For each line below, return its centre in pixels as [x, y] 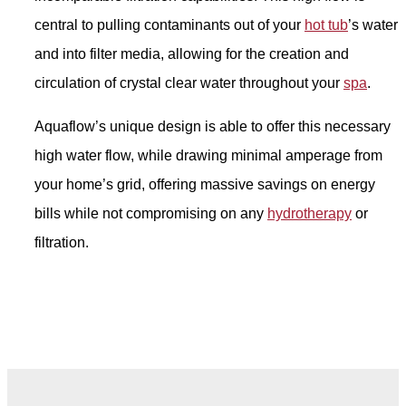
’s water [373, 24]
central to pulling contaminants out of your [169, 24]
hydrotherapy [309, 213]
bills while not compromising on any [151, 213]
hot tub [326, 24]
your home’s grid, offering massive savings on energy [205, 184]
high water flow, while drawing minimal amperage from [208, 155]
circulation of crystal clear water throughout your [189, 82]
